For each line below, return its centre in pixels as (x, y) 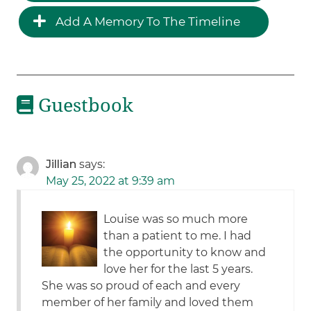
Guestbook (84, 105)
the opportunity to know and (185, 253)
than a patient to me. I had (178, 236)
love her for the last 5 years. (178, 269)
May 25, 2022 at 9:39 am (111, 181)
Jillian (61, 165)
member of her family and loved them (148, 303)
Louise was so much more (176, 219)
